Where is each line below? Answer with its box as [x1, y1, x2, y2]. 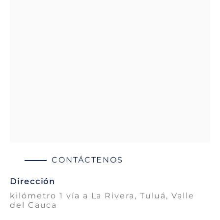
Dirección [10, 177, 56, 187]
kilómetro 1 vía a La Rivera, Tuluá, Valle [10, 191, 194, 201]
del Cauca [10, 200, 57, 210]
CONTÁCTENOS [52, 155, 124, 165]
